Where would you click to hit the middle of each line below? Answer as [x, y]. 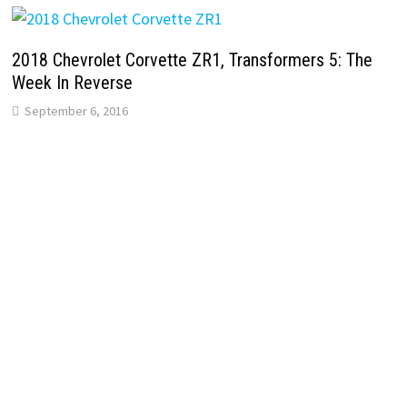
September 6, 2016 [76, 111]
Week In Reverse [72, 83]
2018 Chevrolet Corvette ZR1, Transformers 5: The [192, 60]
